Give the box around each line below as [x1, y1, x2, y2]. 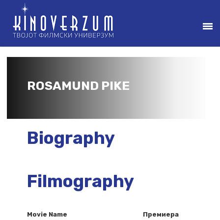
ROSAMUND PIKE [27, 79, 130, 93]
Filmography [27, 171, 134, 192]
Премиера [142, 211, 179, 218]
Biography [27, 128, 115, 148]
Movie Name [27, 211, 67, 218]
